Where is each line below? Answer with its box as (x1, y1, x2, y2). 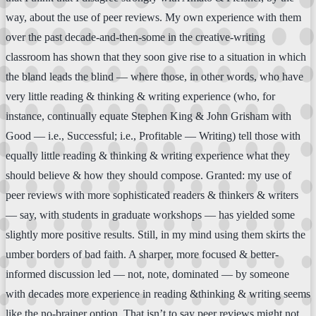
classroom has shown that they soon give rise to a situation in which (6, 50, 306, 63)
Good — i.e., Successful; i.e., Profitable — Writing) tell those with (6, 129, 300, 142)
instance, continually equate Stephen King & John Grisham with (6, 109, 291, 122)
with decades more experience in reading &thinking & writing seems (6, 287, 310, 300)
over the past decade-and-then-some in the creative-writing (6, 30, 265, 43)
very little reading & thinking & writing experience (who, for (6, 90, 275, 102)
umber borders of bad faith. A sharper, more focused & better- (6, 248, 279, 260)
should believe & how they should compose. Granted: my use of (6, 169, 291, 181)
